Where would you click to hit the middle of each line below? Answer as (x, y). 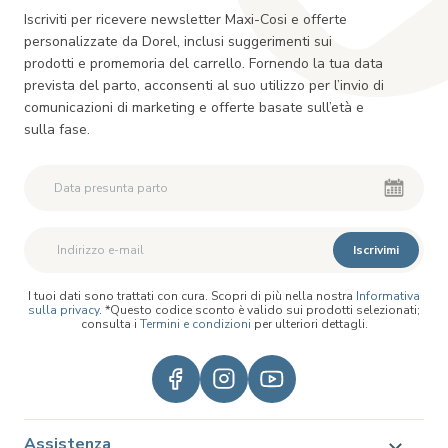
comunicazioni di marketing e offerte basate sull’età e (194, 107)
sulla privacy (63, 310)
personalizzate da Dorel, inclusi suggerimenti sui (178, 41)
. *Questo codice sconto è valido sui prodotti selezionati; (259, 310)
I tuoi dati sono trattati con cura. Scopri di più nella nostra (192, 296)
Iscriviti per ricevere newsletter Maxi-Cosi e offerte (185, 19)
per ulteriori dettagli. (309, 324)
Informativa (388, 296)
